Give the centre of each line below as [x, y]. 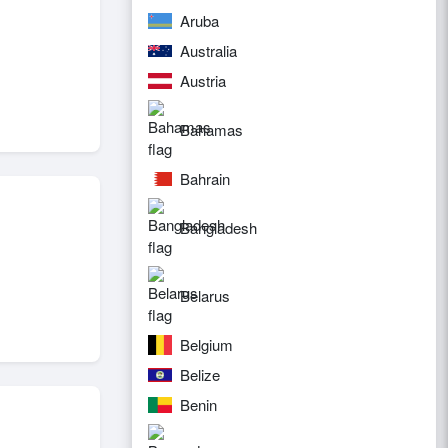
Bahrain [205, 178]
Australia [208, 50]
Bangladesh [218, 227]
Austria [203, 80]
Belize [200, 374]
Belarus [205, 295]
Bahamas [211, 129]
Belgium [206, 344]
